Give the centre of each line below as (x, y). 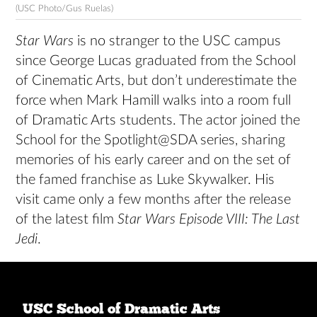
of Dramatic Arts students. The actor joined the (158, 121)
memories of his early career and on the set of (154, 160)
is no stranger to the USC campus (178, 41)
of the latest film (67, 220)
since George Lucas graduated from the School (156, 61)
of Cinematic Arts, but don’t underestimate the (156, 81)
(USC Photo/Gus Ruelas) (65, 8)
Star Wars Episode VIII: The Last (209, 220)
